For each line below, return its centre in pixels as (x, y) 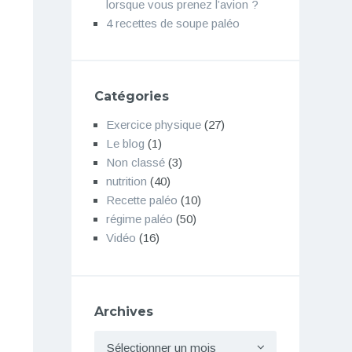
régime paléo (139, 219)
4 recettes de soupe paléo (172, 23)
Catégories (131, 97)
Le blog (125, 144)
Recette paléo (141, 200)
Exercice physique (153, 125)
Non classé (135, 163)
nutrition (126, 181)
